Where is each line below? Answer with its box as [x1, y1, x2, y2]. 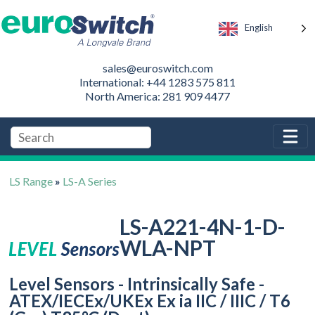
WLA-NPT [119, 234, 216, 260]
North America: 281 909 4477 [85, 89, 230, 103]
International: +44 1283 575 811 [79, 75, 236, 89]
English [245, 22, 273, 34]
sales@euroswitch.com [102, 60, 213, 75]
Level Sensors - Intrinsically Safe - [9, 273, 265, 294]
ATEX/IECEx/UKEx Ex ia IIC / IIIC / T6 [9, 290, 291, 311]
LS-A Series [63, 174, 117, 188]
